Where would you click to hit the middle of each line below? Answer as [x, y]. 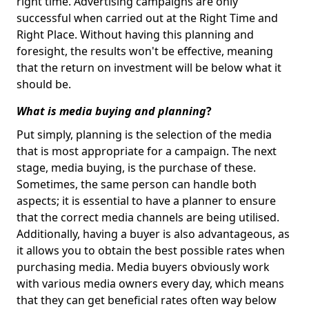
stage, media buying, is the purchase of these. [136, 168]
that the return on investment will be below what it [149, 68]
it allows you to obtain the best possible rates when [151, 250]
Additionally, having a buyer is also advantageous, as [153, 234]
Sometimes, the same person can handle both [137, 184]
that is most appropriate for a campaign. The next [147, 151]
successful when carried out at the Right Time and [147, 18]
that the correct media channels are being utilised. [148, 217]
